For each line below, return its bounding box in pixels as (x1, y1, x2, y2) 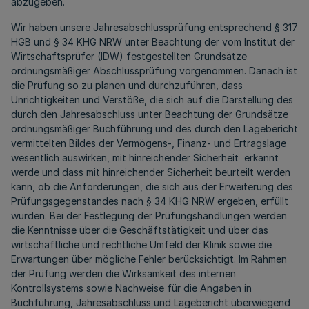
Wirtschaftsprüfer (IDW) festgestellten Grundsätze (11, 50, 247, 62)
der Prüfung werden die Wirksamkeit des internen (11, 268, 236, 279)
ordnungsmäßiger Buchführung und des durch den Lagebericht (11, 123, 298, 134)
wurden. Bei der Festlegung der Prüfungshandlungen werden (11, 210, 287, 221)
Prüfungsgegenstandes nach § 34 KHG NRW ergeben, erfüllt (11, 195, 288, 207)
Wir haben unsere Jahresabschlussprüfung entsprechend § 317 (11, 21, 298, 33)
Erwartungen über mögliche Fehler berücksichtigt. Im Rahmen (11, 253, 287, 265)
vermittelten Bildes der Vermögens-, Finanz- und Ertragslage (11, 137, 286, 149)
